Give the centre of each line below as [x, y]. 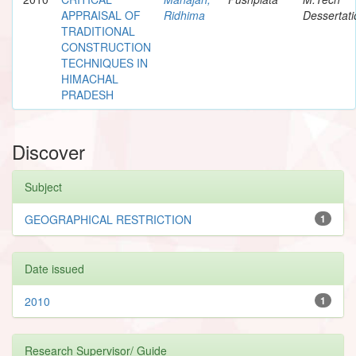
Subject [43, 186]
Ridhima [184, 15]
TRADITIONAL [98, 31]
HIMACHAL [90, 78]
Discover [48, 151]
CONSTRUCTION [106, 46]
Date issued [54, 268]
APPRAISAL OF [101, 15]
